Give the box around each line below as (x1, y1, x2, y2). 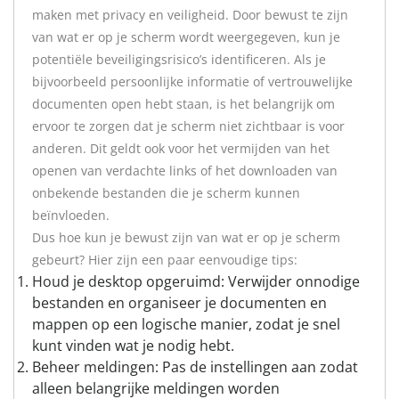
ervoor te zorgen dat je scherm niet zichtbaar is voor (32, 118, 345, 134)
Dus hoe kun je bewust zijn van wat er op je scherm (32, 229, 340, 246)
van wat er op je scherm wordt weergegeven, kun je (32, 28, 340, 45)
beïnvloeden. (32, 207, 110, 224)
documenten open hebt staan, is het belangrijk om (32, 95, 335, 112)
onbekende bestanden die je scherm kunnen (32, 184, 300, 201)
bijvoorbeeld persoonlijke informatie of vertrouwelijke (32, 73, 353, 90)
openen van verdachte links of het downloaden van (32, 162, 338, 179)
